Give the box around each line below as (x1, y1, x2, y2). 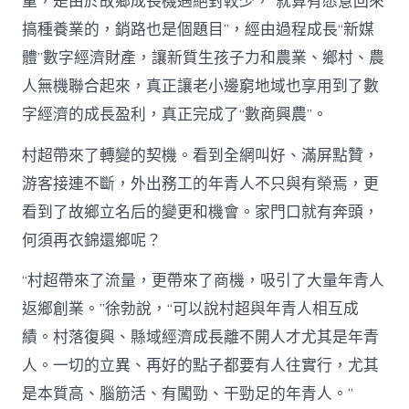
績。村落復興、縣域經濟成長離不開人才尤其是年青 (22, 326, 380, 348)
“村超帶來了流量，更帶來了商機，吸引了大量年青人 (22, 269, 385, 291)
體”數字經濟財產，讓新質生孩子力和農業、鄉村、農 (22, 47, 385, 69)
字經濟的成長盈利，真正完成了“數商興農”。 (22, 104, 329, 126)
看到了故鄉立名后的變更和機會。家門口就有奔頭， (22, 201, 380, 223)
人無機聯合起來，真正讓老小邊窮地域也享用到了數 (22, 76, 380, 98)
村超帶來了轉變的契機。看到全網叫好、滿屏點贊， (22, 144, 380, 166)
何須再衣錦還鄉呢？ (22, 229, 163, 251)
